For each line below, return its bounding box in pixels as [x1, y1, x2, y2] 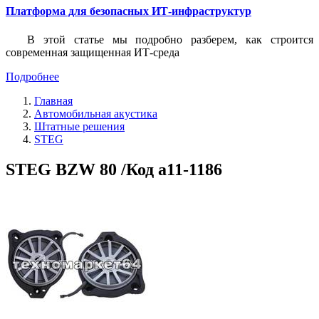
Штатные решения [34, 120, 125, 132]
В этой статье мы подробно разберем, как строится [27, 33, 313, 46]
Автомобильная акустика [34, 107, 157, 120]
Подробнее [6, 70, 59, 83]
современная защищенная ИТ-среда [6, 46, 179, 58]
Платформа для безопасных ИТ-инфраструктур [6, 5, 251, 18]
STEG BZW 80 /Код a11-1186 [6, 159, 222, 179]
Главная [34, 94, 73, 107]
